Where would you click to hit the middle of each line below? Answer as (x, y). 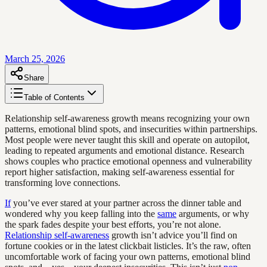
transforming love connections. (63, 182)
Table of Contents (54, 97)
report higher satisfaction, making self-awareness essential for (119, 172)
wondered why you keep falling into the (81, 213)
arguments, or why (213, 213)
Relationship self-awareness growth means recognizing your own (127, 118)
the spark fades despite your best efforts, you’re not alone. (113, 224)
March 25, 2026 (35, 58)
